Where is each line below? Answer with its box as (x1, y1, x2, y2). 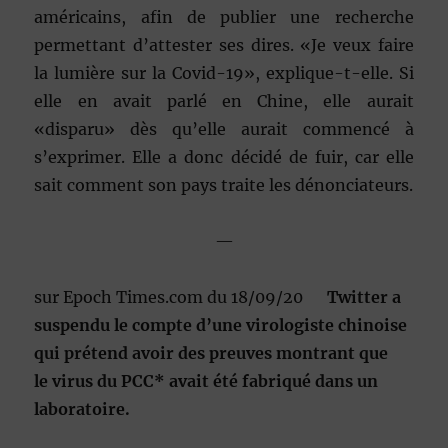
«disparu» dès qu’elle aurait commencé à (34, 118, 414, 139)
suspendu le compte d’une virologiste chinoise (34, 314, 408, 335)
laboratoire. (34, 398, 131, 419)
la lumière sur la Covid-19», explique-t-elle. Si (34, 62, 414, 83)
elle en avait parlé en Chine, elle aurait (34, 90, 414, 111)
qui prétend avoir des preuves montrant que (34, 342, 389, 363)
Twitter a (327, 286, 402, 307)
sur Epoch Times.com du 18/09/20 (34, 286, 328, 307)
